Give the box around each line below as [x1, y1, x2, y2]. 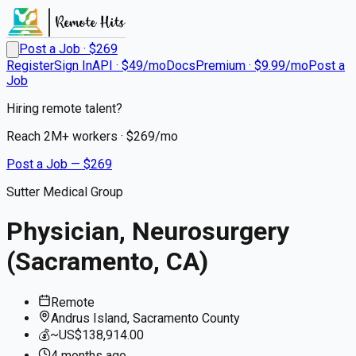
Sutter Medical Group [6, 184, 123, 199]
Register [6, 58, 54, 73]
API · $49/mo [92, 58, 166, 73]
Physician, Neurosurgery [6, 216, 289, 247]
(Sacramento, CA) [6, 246, 208, 277]
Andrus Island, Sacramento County [51, 310, 240, 326]
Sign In [54, 58, 92, 73]
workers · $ [69, 129, 133, 144]
